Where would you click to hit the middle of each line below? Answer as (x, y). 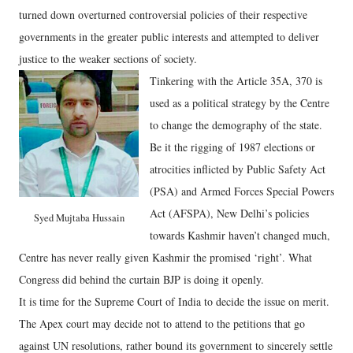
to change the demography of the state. (236, 125)
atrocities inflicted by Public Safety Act (238, 169)
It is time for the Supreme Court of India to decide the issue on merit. (174, 302)
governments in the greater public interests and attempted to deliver (169, 37)
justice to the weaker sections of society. (108, 59)
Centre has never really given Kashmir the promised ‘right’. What (165, 258)
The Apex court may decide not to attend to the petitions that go (162, 324)
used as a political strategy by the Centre (240, 103)
